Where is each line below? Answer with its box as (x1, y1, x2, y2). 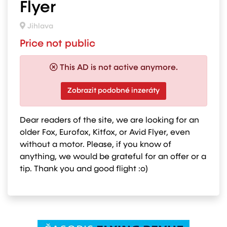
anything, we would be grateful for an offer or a (20, 153, 206, 161)
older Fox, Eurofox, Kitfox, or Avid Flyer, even (20, 128, 190, 137)
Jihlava (27, 22, 53, 30)
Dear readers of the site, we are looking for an (20, 116, 199, 125)
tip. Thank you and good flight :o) (20, 165, 148, 173)
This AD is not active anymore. (59, 63, 178, 72)
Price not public (20, 38, 95, 49)
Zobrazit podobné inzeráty (67, 87, 160, 94)
